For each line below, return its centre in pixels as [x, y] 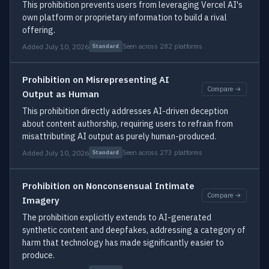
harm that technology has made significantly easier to [123, 243]
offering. [39, 30]
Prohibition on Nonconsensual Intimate [108, 186]
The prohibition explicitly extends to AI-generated [117, 217]
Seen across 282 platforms [162, 46]
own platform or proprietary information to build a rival [125, 17]
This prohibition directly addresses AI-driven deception [125, 111]
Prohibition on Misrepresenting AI [96, 80]
